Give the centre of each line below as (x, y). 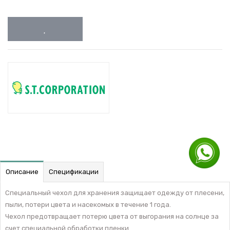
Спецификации (73, 172)
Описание (22, 172)
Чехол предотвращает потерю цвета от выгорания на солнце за (112, 216)
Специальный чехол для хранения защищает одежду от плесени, (114, 193)
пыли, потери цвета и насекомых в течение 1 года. (88, 204)
